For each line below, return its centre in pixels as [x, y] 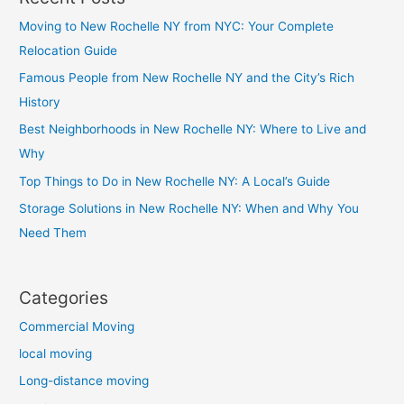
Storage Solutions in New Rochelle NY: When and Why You [189, 209]
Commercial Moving [77, 326]
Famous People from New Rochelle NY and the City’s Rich [187, 77]
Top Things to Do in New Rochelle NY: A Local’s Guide [175, 181]
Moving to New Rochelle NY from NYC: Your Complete [177, 26]
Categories [64, 297]
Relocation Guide [69, 50]
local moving [56, 353]
